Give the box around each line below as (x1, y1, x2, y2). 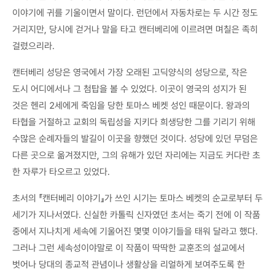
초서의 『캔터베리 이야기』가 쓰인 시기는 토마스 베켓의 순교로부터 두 (12, 192, 263, 204)
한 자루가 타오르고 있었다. (12, 166, 110, 177)
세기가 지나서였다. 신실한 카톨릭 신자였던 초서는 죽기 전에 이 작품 (12, 209, 260, 220)
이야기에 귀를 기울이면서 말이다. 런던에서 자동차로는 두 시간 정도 (12, 7, 258, 18)
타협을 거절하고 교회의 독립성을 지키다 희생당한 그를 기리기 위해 (12, 116, 255, 128)
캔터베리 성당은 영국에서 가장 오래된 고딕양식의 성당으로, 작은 (12, 66, 247, 78)
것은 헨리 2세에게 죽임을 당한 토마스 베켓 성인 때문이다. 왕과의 (12, 99, 250, 111)
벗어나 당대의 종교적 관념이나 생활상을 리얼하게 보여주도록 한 (12, 258, 245, 270)
